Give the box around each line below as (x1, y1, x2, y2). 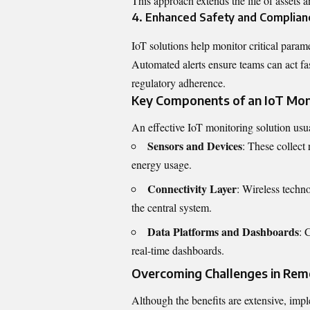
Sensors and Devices (147, 137, 242, 154)
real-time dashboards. (131, 242, 224, 257)
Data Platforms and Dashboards (147, 223, 299, 239)
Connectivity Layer (147, 180, 237, 197)
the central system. (131, 199, 212, 215)
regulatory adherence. (131, 75, 226, 90)
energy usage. (131, 156, 192, 172)
